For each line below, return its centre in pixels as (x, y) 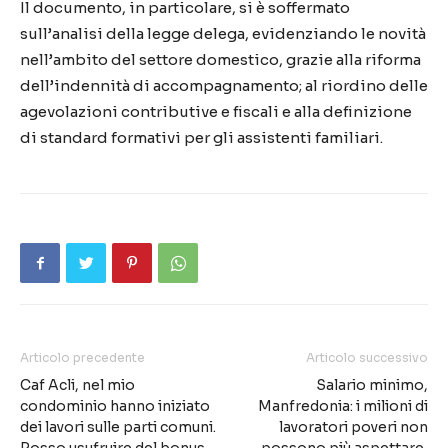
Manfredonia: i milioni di (343, 405)
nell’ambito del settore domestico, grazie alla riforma (220, 59)
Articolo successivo (367, 357)
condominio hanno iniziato (115, 405)
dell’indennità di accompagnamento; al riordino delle (224, 85)
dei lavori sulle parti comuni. (118, 426)
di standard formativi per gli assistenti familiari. (201, 137)
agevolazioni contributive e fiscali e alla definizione (216, 111)
